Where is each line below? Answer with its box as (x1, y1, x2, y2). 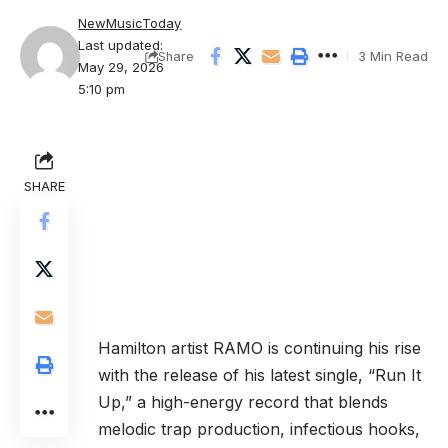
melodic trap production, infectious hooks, (98, 419, 420, 440)
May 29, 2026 (78, 59, 165, 76)
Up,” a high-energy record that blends (98, 392, 388, 413)
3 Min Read (358, 48, 428, 65)
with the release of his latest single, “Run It (98, 365, 421, 386)
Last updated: (78, 37, 164, 54)
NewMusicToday (78, 15, 182, 32)
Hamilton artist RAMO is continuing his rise (98, 338, 421, 359)
